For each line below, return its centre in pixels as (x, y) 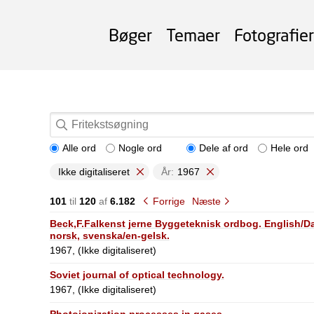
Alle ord (79, 148)
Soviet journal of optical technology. (137, 274)
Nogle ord (140, 148)
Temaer (193, 35)
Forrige (169, 201)
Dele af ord (223, 148)
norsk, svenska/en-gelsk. (109, 235)
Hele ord (289, 148)
